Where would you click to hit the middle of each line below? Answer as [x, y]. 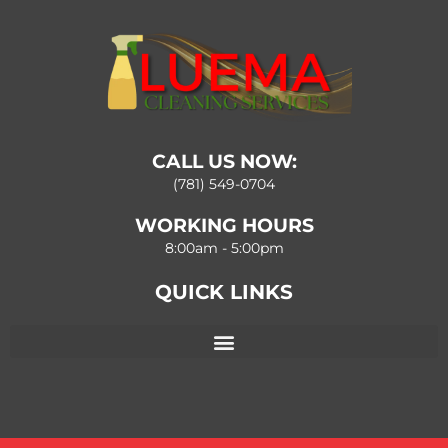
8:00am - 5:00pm [224, 248]
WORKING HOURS [224, 226]
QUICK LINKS [224, 292]
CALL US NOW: [224, 162]
